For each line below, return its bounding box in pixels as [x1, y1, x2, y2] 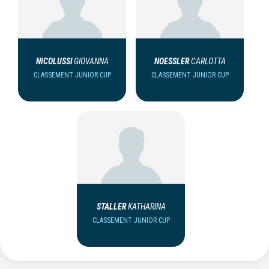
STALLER [96, 201, 127, 211]
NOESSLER [154, 56, 190, 66]
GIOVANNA [73, 56, 109, 66]
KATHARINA [127, 201, 166, 211]
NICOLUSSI [35, 56, 73, 66]
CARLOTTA [190, 56, 226, 66]
